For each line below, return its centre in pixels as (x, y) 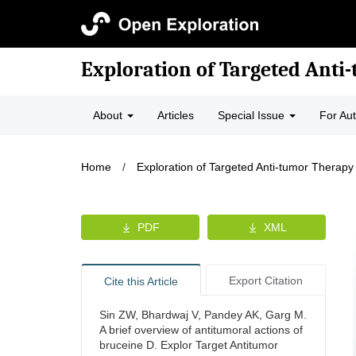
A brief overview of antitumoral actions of (201, 330)
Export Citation (265, 281)
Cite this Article (141, 281)
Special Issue (253, 115)
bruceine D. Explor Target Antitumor (189, 345)
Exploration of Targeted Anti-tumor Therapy (245, 167)
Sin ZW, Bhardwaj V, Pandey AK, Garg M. (203, 315)
